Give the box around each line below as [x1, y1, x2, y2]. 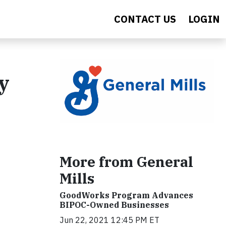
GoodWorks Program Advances [60, 190, 193, 200]
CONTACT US [114, 12, 176, 26]
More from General [60, 152, 193, 171]
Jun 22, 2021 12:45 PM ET [60, 214, 159, 225]
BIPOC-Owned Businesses [60, 199, 169, 210]
